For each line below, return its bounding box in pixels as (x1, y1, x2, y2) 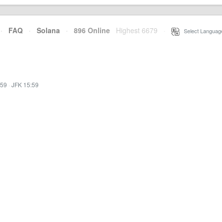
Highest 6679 (116, 25, 158, 35)
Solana (37, 25, 60, 35)
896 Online (68, 25, 110, 35)
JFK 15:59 (11, 80, 39, 89)
